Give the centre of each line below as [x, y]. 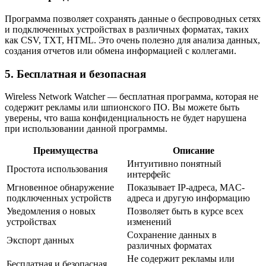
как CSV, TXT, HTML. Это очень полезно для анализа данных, [132, 40]
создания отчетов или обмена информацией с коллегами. [121, 50]
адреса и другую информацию [189, 198]
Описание [193, 151]
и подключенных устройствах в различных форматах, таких [127, 29]
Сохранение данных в [172, 235]
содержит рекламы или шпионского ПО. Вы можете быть [122, 107]
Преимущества [66, 151]
